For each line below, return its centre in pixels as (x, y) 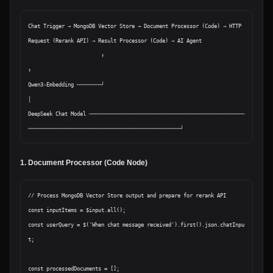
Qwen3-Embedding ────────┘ (66, 85)
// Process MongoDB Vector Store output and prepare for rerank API (127, 196)
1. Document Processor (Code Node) (84, 163)
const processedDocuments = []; (74, 269)
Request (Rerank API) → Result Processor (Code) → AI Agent (115, 41)
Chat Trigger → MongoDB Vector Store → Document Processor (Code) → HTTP (135, 26)
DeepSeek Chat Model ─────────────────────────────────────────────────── (136, 114)
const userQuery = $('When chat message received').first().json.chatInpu (136, 225)
